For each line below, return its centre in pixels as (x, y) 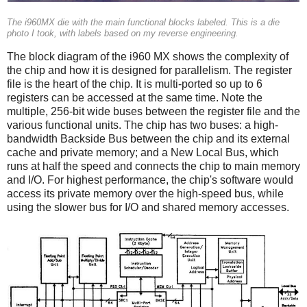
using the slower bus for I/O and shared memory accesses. (148, 208)
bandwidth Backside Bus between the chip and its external (148, 139)
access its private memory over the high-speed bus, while (145, 194)
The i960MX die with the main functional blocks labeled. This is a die (143, 23)
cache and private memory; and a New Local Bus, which (143, 153)
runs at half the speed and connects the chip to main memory (153, 167)
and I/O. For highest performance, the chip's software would (150, 180)
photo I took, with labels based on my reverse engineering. (123, 34)
